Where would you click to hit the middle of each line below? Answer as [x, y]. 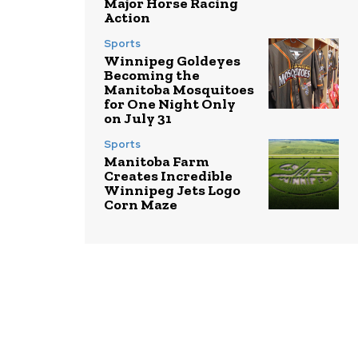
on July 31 [138, 119]
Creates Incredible [168, 176]
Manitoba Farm [157, 162]
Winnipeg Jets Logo [172, 191]
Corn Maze [141, 205]
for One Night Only [170, 104]
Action [127, 18]
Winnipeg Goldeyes [172, 61]
